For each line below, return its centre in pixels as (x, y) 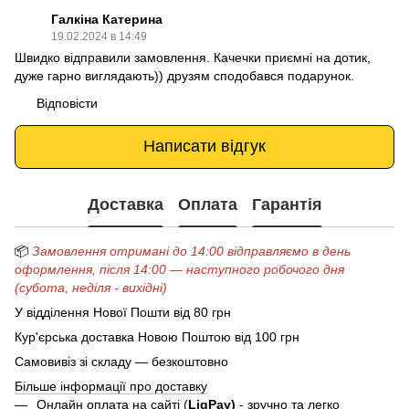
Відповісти (67, 103)
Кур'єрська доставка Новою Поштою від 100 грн (157, 336)
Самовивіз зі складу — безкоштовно (121, 361)
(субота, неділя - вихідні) (91, 287)
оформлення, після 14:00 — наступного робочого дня (179, 269)
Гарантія (287, 205)
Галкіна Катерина (107, 19)
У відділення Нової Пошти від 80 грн (123, 312)
